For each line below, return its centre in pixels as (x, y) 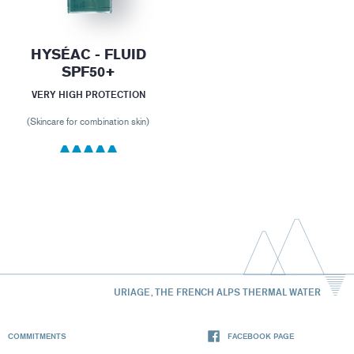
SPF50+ (88, 72)
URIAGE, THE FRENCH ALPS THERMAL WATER (217, 292)
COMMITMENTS (37, 336)
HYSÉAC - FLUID (88, 55)
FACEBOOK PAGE (261, 336)
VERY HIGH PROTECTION (88, 95)
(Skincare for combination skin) (88, 122)
